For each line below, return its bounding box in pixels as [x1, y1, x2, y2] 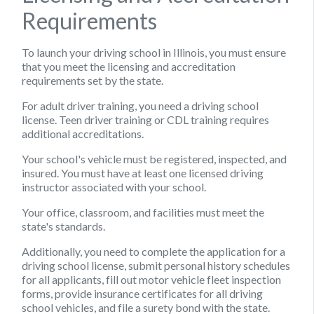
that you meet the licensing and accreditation [22, 59, 235, 73]
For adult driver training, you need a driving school [22, 98, 259, 112]
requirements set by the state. [22, 73, 163, 87]
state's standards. [22, 219, 105, 233]
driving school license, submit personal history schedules [22, 258, 290, 272]
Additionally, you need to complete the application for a [22, 244, 285, 258]
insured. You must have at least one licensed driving [22, 165, 264, 179]
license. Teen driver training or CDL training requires [22, 112, 269, 126]
